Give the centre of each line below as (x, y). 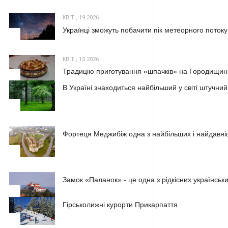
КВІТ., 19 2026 (81, 18)
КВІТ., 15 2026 (81, 59)
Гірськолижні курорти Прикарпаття (120, 205)
